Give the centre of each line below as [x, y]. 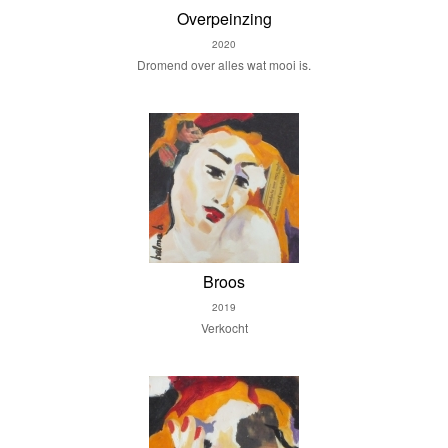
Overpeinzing [224, 18]
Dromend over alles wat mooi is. [224, 64]
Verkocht [224, 327]
